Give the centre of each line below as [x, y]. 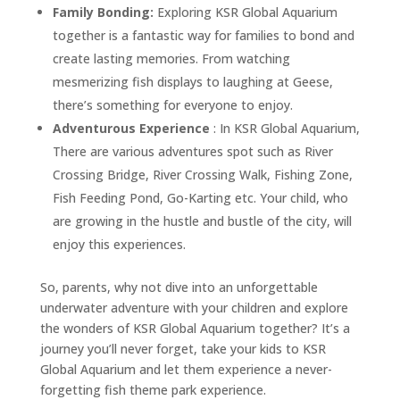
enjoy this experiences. [119, 244]
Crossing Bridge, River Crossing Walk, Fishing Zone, [202, 174]
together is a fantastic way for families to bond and [203, 35]
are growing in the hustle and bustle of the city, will [202, 221]
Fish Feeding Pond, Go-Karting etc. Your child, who [200, 197]
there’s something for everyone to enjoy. [172, 104]
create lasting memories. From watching [171, 58]
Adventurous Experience [131, 128]
